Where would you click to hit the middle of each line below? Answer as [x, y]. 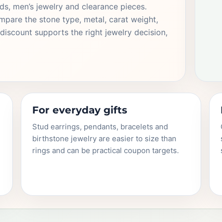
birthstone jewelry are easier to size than [105, 139]
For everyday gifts [80, 110]
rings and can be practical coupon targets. [106, 150]
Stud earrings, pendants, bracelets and [100, 127]
